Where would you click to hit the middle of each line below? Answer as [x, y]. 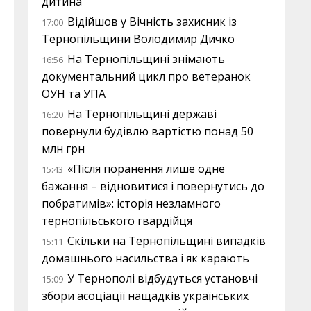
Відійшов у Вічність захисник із [152, 22]
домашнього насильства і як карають [145, 258]
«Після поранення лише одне [146, 169]
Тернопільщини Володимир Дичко [138, 39]
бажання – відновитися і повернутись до [153, 186]
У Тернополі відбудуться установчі [162, 278]
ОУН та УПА [74, 94]
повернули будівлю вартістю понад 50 [148, 131]
